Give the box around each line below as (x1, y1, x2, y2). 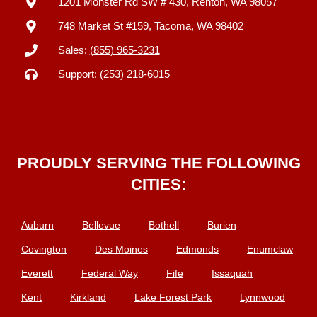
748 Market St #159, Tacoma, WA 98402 (57, 20, 243, 33)
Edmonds (176, 243, 219, 255)
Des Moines (95, 243, 148, 255)
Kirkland (70, 292, 106, 304)
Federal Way (81, 267, 138, 279)
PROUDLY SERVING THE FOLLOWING (16, 154, 301, 173)
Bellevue (82, 219, 120, 231)
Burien (207, 219, 236, 231)
